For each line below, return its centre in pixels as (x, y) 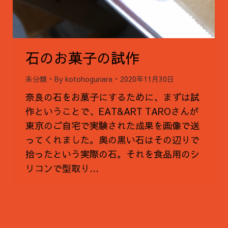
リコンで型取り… (62, 168)
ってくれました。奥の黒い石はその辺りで (112, 140)
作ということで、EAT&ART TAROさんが (112, 111)
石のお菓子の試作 (82, 58)
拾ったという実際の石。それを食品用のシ (112, 154)
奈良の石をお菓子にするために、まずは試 (112, 97)
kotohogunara (89, 79)
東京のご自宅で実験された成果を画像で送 (112, 126)
